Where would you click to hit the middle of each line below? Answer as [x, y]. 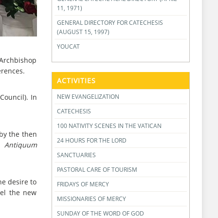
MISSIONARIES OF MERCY [91, 199]
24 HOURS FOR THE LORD [91, 140]
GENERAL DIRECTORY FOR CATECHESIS [110, 23]
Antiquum [20, 145]
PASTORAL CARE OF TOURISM [97, 170]
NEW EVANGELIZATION [88, 97]
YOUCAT [68, 46]
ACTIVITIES [76, 81]
